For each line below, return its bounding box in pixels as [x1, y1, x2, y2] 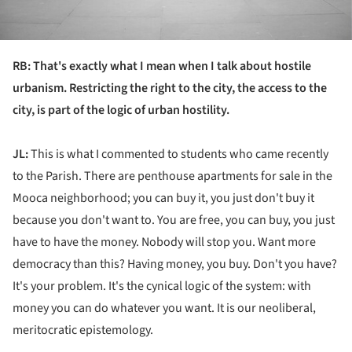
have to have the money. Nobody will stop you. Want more [13, 233, 316, 251]
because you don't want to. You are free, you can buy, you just [13, 211, 335, 229]
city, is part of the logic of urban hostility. [13, 101, 229, 119]
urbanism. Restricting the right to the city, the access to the [13, 79, 327, 97]
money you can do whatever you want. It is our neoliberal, [13, 299, 316, 317]
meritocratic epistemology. [13, 321, 153, 339]
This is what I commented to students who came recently [28, 145, 328, 163]
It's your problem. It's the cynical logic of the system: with [13, 277, 311, 295]
